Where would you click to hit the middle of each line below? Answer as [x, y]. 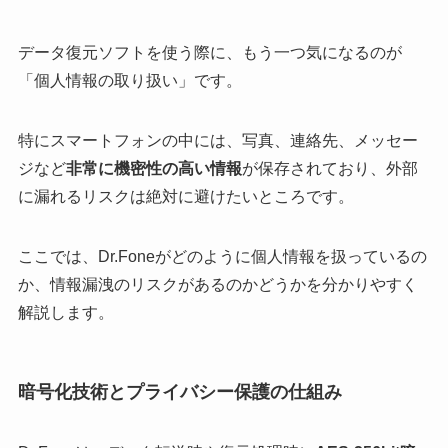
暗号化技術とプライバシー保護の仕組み [179, 391]
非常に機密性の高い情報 [153, 168]
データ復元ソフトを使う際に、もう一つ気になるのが [209, 52]
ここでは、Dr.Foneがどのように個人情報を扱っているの [222, 256]
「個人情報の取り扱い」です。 [129, 80]
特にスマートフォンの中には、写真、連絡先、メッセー [217, 140]
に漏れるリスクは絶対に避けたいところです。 [185, 196]
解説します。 [65, 312]
